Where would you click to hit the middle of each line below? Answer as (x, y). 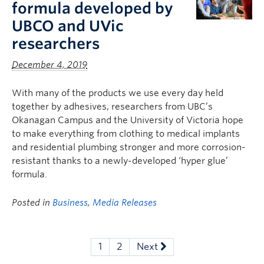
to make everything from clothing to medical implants (126, 134)
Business (70, 203)
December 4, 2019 (49, 65)
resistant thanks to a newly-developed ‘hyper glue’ (120, 161)
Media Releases (125, 203)
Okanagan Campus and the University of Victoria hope (128, 120)
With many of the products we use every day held (118, 93)
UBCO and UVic (68, 26)
